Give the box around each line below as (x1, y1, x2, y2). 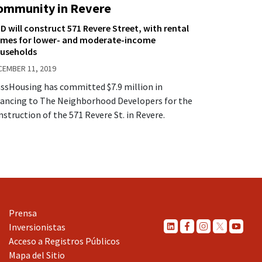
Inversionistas (9, 220, 65, 233)
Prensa (9, 206, 37, 219)
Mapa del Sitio (9, 249, 65, 261)
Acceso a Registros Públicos (9, 235, 120, 247)
